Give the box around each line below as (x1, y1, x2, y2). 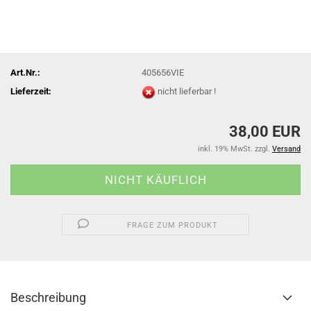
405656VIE (142, 67, 185, 78)
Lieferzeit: (10, 85, 51, 96)
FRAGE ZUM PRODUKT (127, 221, 219, 230)
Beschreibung (10, 290, 86, 305)
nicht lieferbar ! (158, 85, 217, 96)
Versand (272, 144, 301, 153)
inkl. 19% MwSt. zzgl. (198, 144, 272, 153)
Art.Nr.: (10, 67, 40, 78)
